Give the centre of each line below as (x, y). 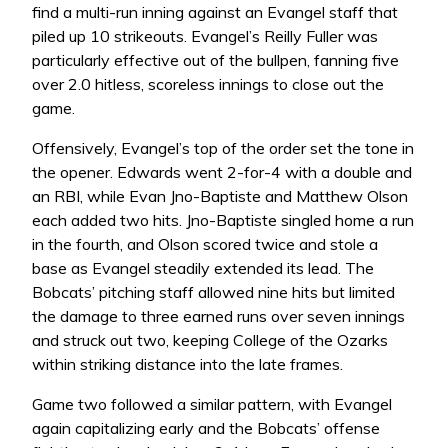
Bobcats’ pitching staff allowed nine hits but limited (213, 292)
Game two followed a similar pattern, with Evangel (212, 404)
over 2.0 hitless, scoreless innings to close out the (208, 84)
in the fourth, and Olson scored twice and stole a (205, 244)
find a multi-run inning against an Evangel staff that (215, 12)
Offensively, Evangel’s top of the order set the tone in (223, 148)
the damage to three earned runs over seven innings (218, 316)
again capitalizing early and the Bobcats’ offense (206, 428)
